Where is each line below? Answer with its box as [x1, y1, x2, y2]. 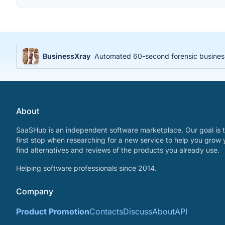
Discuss [123, 206, 152, 216]
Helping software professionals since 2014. [16, 164, 157, 172]
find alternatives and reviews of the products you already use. [16, 146, 219, 154]
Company [16, 186, 53, 196]
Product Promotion [16, 206, 89, 216]
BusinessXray [43, 52, 90, 60]
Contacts [89, 206, 123, 216]
